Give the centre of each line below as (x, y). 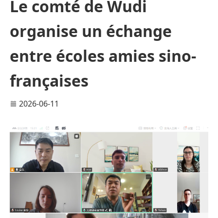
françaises (49, 81)
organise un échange (91, 31)
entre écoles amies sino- (103, 56)
